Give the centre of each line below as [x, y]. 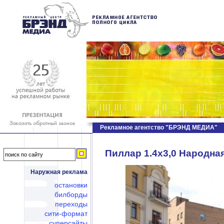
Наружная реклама [59, 172]
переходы [71, 204]
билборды [71, 195]
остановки [71, 185]
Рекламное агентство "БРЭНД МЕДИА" [159, 127]
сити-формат [66, 214]
